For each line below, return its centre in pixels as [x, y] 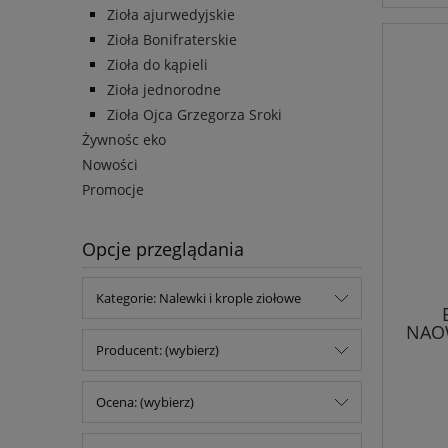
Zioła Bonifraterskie [172, 40]
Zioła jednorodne [164, 90]
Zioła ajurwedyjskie [171, 15]
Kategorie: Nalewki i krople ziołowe [198, 298]
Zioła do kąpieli [157, 65]
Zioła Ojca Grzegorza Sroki [194, 115]
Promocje [113, 190]
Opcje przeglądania [163, 249]
